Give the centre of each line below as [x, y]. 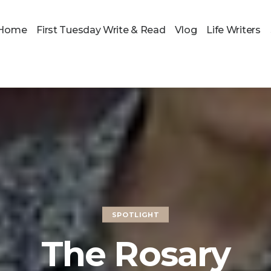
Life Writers [233, 30]
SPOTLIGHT [135, 214]
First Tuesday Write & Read [101, 30]
